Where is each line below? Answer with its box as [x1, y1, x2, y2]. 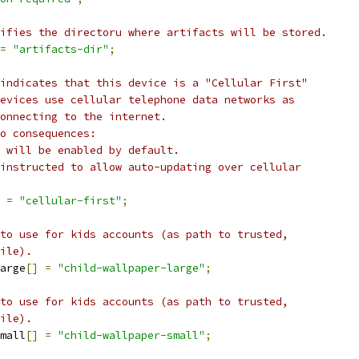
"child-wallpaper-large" [58, 261, 205, 275]
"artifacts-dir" [13, 42, 109, 56]
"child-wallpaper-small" [58, 329, 205, 342]
